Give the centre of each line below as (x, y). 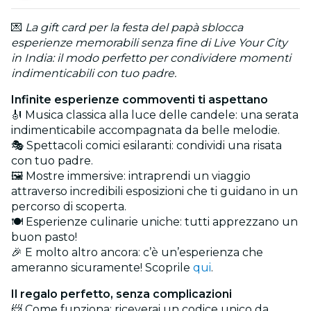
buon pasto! (44, 237)
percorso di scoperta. (69, 207)
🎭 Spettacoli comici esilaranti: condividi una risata (146, 146)
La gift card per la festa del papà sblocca (133, 28)
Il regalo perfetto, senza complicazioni (121, 294)
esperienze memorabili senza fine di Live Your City (149, 43)
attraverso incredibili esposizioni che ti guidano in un (154, 192)
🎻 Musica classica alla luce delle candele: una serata (155, 115)
